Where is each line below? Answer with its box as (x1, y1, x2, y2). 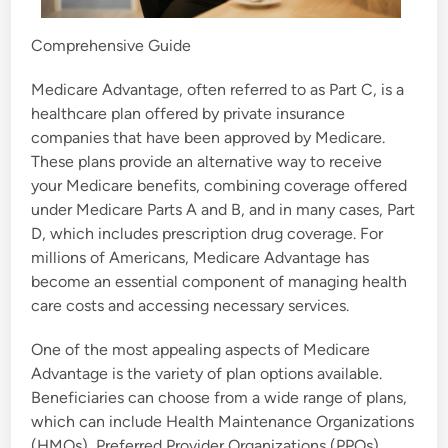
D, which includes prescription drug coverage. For (31, 224, 384, 244)
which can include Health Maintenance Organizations (31, 412, 415, 432)
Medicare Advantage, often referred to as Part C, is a (31, 80, 405, 100)
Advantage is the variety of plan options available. (31, 364, 383, 384)
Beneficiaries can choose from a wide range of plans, (31, 388, 408, 408)
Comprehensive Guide (31, 36, 192, 56)
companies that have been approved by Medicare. (31, 128, 386, 148)
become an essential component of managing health (31, 272, 408, 292)
